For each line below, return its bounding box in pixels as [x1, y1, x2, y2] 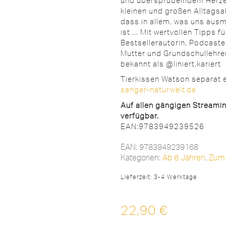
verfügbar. [121, 110, 159, 121]
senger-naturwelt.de [121, 85, 196, 94]
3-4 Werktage [154, 172, 197, 181]
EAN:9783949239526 [121, 121, 204, 131]
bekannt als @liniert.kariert [121, 59, 221, 69]
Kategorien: [121, 152, 162, 162]
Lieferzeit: [121, 172, 154, 181]
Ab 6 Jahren [162, 152, 205, 162]
